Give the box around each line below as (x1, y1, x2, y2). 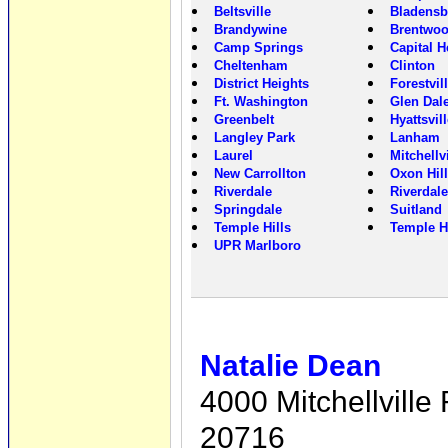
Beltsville (214, 4, 271, 20)
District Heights (214, 76, 309, 92)
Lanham (390, 130, 440, 146)
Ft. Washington (214, 94, 308, 110)
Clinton (390, 58, 435, 74)
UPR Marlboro (214, 238, 301, 254)
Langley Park (214, 130, 295, 146)
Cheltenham (214, 58, 288, 74)
